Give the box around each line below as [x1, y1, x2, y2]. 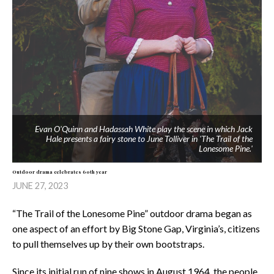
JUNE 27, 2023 [12, 180, 68, 191]
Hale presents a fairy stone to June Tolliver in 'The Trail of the [46, 133, 253, 144]
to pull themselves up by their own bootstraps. [12, 238, 204, 250]
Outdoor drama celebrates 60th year [12, 169, 107, 176]
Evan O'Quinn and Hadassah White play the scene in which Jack [35, 124, 253, 135]
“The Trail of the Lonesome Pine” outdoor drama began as [12, 207, 252, 220]
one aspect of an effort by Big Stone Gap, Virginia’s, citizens [12, 223, 260, 235]
